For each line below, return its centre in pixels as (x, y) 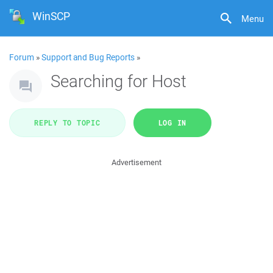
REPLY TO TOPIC (67, 122)
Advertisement (136, 162)
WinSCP (51, 16)
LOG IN (172, 122)
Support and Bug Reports (88, 57)
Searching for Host (119, 81)
